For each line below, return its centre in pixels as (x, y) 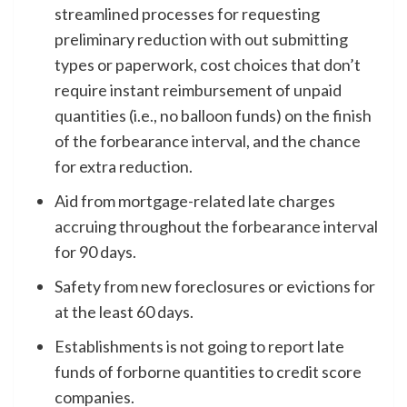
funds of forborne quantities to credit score (208, 371)
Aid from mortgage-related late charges (195, 200)
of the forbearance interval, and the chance (208, 140)
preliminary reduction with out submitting (201, 39)
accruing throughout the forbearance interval (216, 226)
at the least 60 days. (124, 311)
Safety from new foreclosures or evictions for (215, 286)
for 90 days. (95, 251)
